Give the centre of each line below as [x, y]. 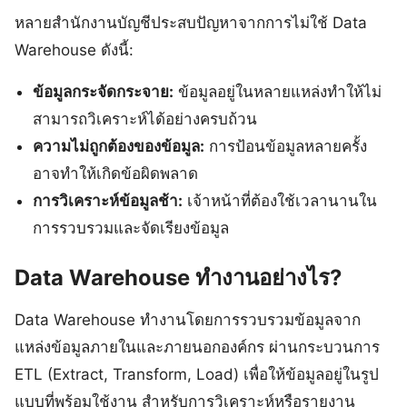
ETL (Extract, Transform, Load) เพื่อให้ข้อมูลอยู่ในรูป [197, 375]
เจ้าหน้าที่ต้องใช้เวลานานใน [280, 200]
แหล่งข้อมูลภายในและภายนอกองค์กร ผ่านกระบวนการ [197, 347]
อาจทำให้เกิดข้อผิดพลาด [116, 173]
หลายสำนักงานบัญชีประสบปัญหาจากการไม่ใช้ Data [191, 22]
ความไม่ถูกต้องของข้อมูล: [119, 146]
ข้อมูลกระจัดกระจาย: [104, 91]
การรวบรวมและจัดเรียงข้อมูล [131, 228]
